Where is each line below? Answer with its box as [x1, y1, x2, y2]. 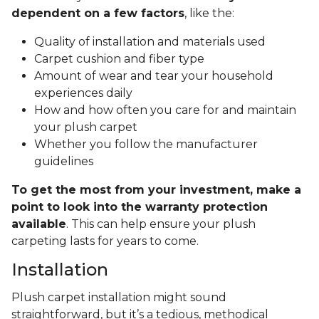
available [11, 217, 66, 231]
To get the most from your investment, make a [11, 183, 301, 197]
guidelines [34, 155, 93, 169]
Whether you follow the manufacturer [34, 137, 258, 152]
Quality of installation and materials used [34, 35, 268, 49]
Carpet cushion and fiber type [34, 52, 204, 66]
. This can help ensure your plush [66, 217, 256, 231]
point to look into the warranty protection [11, 200, 268, 214]
